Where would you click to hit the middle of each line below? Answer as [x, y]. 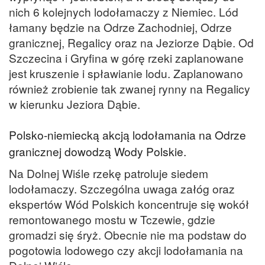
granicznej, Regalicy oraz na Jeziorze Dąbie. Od [131, 42]
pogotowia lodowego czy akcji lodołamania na [126, 250]
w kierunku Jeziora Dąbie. [75, 104]
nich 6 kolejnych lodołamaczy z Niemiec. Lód [124, 11]
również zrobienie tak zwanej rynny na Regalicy [130, 88]
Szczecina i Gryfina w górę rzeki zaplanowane [126, 57]
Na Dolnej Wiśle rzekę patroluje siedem [109, 173]
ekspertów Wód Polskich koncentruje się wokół [129, 203]
